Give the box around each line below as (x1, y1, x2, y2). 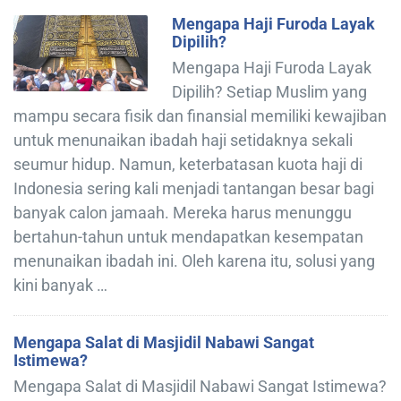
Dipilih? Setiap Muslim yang (172, 82, 367, 102)
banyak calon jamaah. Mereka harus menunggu (13, 203, 352, 223)
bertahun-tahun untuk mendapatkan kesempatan (13, 227, 363, 247)
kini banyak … (13, 276, 107, 295)
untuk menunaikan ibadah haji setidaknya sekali (13, 131, 353, 150)
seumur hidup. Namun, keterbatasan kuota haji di (13, 155, 363, 175)
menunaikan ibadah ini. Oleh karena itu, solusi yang (13, 252, 375, 271)
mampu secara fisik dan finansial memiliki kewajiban (13, 107, 387, 126)
